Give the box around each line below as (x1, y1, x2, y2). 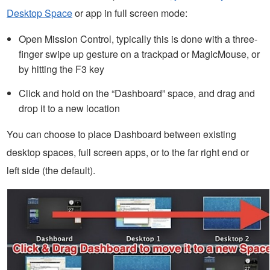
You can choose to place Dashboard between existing (7, 127, 236, 142)
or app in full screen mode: (72, 6, 187, 20)
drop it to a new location (19, 101, 120, 116)
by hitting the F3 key (19, 62, 104, 77)
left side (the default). (7, 163, 95, 178)
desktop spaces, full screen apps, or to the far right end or (7, 145, 249, 160)
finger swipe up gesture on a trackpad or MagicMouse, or (19, 47, 260, 61)
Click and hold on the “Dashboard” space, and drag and (19, 86, 255, 101)
